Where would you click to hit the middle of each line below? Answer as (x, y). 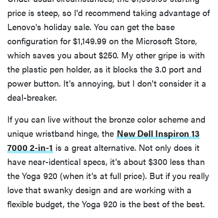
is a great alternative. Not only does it (126, 147)
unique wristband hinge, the (62, 133)
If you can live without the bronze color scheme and (106, 119)
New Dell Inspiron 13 (158, 133)
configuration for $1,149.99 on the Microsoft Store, (102, 40)
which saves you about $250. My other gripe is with (106, 54)
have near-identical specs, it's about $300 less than (106, 161)
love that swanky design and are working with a (100, 189)
